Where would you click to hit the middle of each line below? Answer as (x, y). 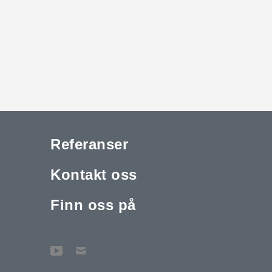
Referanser (90, 144)
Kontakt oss (94, 174)
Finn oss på (93, 205)
